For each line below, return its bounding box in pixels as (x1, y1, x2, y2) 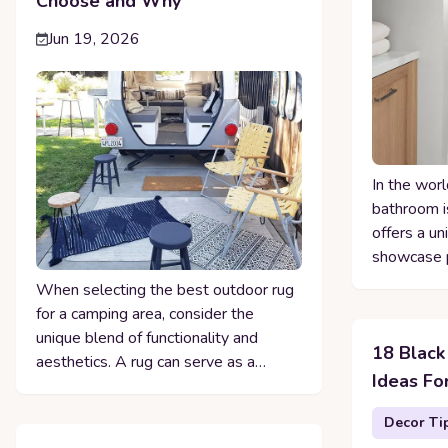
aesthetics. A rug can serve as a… (36, 351, 266, 374)
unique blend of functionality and (36, 327, 258, 350)
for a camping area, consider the (36, 303, 254, 326)
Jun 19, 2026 (48, 28, 140, 51)
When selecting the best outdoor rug (36, 279, 294, 302)
